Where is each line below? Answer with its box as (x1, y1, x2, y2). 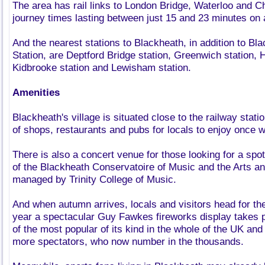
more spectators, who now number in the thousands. (12, 236, 244, 247)
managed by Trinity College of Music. (12, 174, 176, 185)
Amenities (12, 87, 60, 98)
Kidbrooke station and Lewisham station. (12, 62, 191, 73)
